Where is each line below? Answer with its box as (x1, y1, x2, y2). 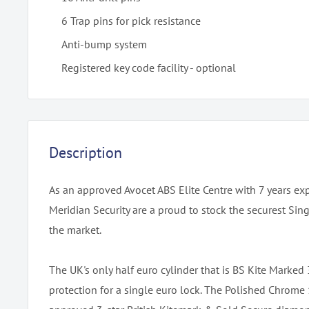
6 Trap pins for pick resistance (61, 14, 201, 28)
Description (49, 143, 122, 162)
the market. (49, 223, 101, 237)
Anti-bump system (61, 37, 147, 51)
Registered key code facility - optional (61, 61, 236, 74)
